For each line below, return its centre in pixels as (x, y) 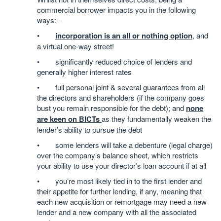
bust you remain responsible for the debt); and (111, 108)
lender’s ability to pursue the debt (90, 129)
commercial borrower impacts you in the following (116, 10)
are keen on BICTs (69, 119)
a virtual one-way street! (75, 46)
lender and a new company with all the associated (117, 212)
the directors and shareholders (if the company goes (121, 97)
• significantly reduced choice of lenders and (114, 61)
